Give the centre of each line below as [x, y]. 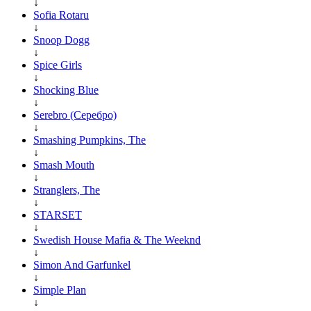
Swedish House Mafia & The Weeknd [117, 239]
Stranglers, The [67, 190]
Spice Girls [58, 65]
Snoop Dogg [61, 40]
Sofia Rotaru [61, 15]
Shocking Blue [66, 90]
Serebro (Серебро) [75, 115]
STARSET [58, 215]
